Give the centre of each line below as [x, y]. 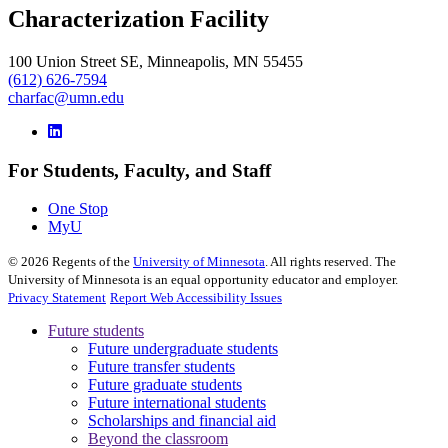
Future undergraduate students [183, 349]
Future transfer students [161, 367]
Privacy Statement [57, 298]
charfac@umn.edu [66, 97]
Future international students [177, 403]
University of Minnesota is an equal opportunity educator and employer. [203, 280]
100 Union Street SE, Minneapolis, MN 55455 [155, 61]
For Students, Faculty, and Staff [139, 170]
